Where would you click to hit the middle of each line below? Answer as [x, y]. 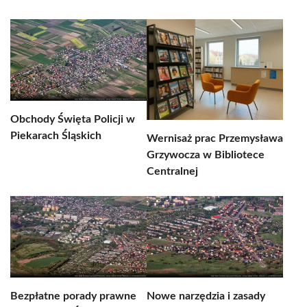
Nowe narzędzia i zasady [206, 296]
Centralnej [172, 171]
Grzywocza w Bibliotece [206, 155]
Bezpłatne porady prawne [73, 296]
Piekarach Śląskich [56, 136]
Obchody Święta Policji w [73, 119]
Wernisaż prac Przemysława [215, 138]
